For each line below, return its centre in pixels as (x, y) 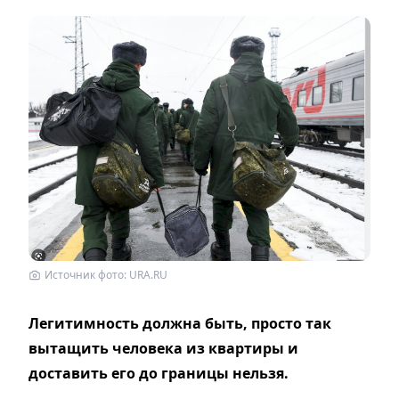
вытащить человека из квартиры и (163, 349)
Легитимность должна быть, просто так (180, 324)
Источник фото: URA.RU (106, 275)
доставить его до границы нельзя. (159, 374)
